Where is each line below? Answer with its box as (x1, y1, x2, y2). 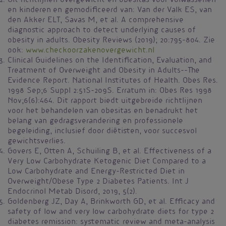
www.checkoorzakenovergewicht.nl (26, 47, 154, 55)
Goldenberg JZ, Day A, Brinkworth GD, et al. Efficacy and (8, 199, 215, 206)
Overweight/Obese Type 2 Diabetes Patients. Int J (8, 179, 189, 186)
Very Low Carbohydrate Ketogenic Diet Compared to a (8, 158, 206, 166)
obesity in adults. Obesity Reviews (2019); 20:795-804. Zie (8, 37, 215, 45)
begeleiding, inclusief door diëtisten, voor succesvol (8, 128, 197, 136)
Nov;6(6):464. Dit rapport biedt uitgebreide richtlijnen (8, 98, 202, 105)
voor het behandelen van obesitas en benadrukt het (8, 108, 198, 116)
